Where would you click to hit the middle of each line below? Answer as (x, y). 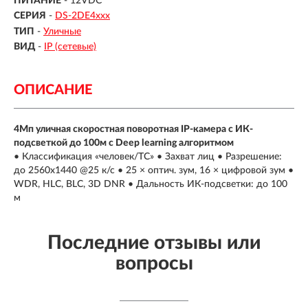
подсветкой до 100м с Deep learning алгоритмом (124, 143)
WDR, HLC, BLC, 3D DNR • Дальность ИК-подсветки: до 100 (151, 185)
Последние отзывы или (154, 243)
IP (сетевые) (70, 47)
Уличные (62, 31)
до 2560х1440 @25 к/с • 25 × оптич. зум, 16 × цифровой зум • (154, 171)
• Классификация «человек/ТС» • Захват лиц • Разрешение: (148, 157)
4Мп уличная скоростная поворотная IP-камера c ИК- (133, 130)
